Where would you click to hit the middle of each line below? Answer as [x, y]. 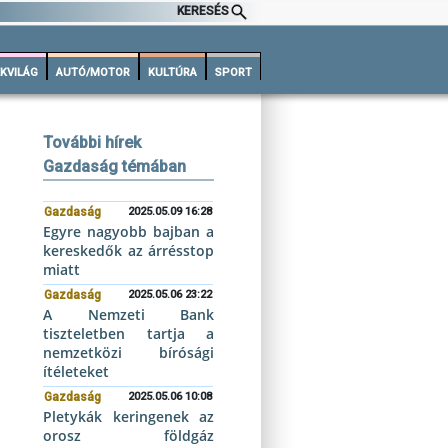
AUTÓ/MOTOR [93, 72]
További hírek [92, 142]
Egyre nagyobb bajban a [128, 231]
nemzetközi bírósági [128, 352]
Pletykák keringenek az [128, 416]
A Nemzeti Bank [128, 314]
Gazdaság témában [115, 166]
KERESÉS [203, 11]
